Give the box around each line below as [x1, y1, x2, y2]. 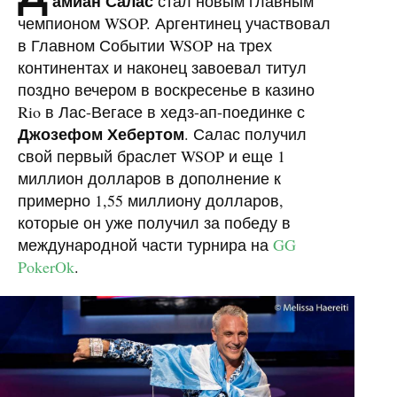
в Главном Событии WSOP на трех [18, 35, 272, 56]
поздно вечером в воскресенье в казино [18, 79, 315, 100]
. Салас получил [184, 123, 307, 144]
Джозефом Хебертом [18, 122, 184, 145]
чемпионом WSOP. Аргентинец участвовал [18, 12, 331, 34]
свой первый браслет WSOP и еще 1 [18, 145, 285, 167]
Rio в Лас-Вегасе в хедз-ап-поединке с [18, 101, 305, 122]
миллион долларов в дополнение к [18, 167, 281, 189]
